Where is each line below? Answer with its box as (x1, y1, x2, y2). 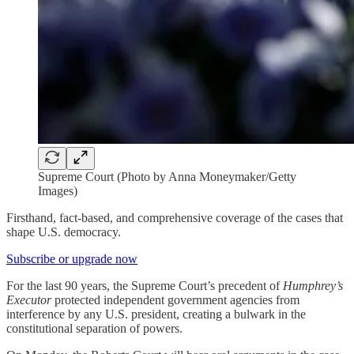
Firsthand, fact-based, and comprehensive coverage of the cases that (6, 210, 343, 224)
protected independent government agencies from (51, 292, 299, 307)
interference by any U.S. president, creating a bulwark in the (6, 307, 306, 321)
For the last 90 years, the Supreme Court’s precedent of (6, 278, 283, 292)
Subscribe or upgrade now (6, 251, 137, 265)
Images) (38, 183, 77, 198)
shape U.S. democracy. (6, 224, 121, 239)
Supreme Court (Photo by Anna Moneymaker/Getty (38, 169, 296, 183)
